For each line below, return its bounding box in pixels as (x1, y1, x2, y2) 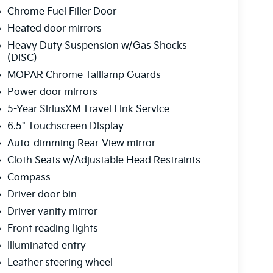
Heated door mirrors (7, 23, 102, 35)
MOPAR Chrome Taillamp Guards (7, 69, 161, 82)
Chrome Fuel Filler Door (7, 6, 116, 18)
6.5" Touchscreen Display (7, 121, 124, 133)
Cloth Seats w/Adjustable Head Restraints (7, 155, 200, 167)
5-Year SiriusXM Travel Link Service (7, 104, 170, 116)
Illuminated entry (7, 240, 86, 252)
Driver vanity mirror (7, 206, 97, 218)
